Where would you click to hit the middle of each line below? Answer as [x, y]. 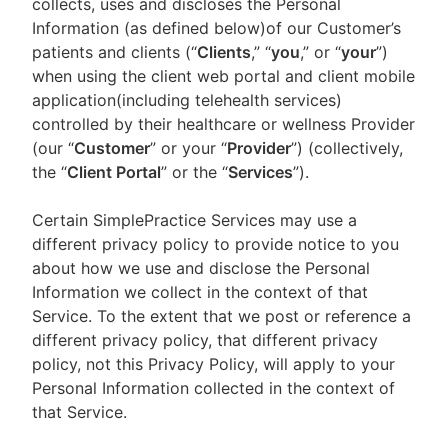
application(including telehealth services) [187, 100]
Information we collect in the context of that [200, 292]
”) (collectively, [347, 148]
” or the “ [194, 172]
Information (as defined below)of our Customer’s [216, 28]
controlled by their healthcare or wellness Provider [223, 124]
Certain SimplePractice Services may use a [194, 220]
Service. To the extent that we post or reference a [221, 316]
